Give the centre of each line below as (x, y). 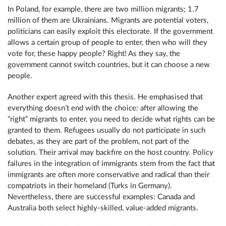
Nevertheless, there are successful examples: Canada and (101, 197)
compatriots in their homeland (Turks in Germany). (90, 186)
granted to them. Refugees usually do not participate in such (106, 130)
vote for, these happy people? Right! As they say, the (94, 54)
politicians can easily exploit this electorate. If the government (110, 32)
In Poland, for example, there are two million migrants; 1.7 (103, 9)
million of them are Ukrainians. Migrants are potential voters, (108, 20)
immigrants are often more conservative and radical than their (108, 175)
